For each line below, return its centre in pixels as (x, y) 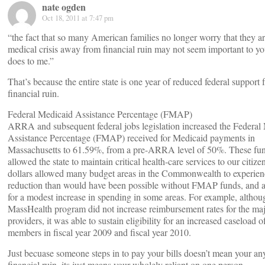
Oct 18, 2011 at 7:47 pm (78, 18)
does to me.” (31, 61)
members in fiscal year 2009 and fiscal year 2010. (99, 232)
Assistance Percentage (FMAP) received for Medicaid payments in (131, 138)
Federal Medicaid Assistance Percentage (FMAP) (100, 114)
